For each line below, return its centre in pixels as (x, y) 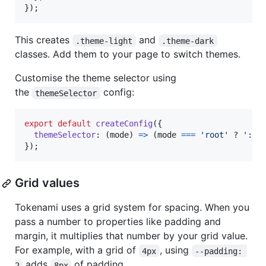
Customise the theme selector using (96, 78)
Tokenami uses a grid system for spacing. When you (132, 208)
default (74, 124)
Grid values (47, 183)
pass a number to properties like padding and (118, 222)
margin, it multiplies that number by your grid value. (131, 236)
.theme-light (104, 41)
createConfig (124, 124)
